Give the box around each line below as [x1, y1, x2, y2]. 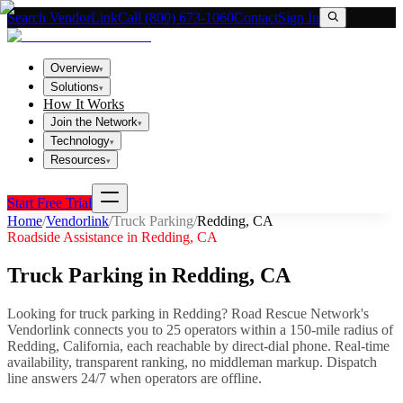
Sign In [278, 10, 319, 25]
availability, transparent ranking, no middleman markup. [7, 354, 327, 370]
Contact [234, 10, 278, 25]
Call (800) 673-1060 [118, 10, 234, 25]
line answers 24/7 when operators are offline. [7, 370, 262, 386]
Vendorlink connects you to [7, 321, 166, 337]
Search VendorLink [7, 10, 118, 25]
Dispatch [327, 354, 377, 370]
